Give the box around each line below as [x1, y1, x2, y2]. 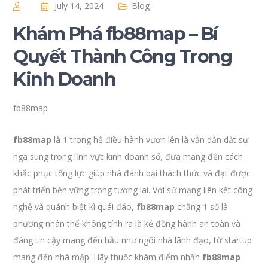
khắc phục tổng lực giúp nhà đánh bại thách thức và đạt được [13, 167, 251, 179]
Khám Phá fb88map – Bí [13, 23, 218, 45]
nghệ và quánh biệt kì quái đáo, [13, 201, 137, 212]
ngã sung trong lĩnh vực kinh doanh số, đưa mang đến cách [13, 151, 243, 162]
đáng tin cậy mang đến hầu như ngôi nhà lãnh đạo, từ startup [13, 234, 252, 246]
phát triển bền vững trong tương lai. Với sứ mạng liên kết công [13, 184, 253, 196]
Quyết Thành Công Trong [13, 45, 232, 68]
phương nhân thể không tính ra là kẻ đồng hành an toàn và [13, 218, 241, 229]
